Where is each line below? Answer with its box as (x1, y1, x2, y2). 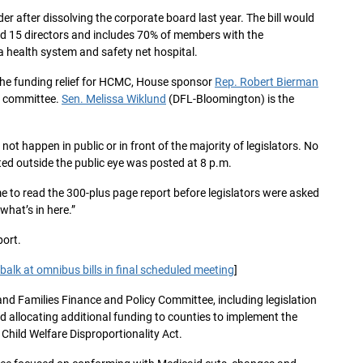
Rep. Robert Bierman (215, 75, 318, 89)
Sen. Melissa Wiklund (62, 92, 166, 106)
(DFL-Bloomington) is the (166, 92, 294, 106)
